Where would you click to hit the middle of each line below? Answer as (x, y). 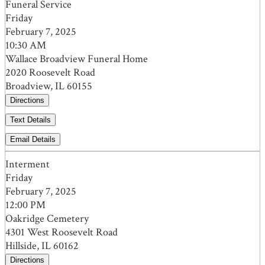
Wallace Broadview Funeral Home (77, 59)
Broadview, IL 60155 (49, 86)
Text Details (30, 120)
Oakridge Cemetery (47, 219)
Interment (28, 164)
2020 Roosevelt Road (50, 73)
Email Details (33, 140)
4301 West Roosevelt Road (62, 232)
